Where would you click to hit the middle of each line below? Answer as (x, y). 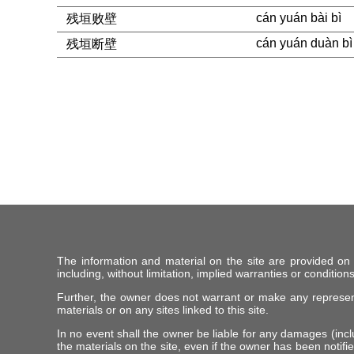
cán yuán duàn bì (304, 43)
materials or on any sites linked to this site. (163, 310)
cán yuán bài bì (299, 18)
